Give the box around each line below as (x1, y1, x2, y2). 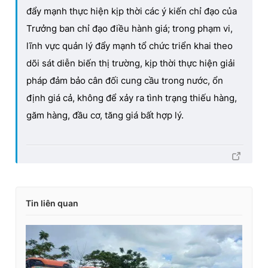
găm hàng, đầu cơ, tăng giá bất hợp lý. (26, 109, 184, 121)
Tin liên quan (26, 197, 78, 208)
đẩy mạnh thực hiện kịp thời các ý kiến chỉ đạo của (26, 5, 237, 17)
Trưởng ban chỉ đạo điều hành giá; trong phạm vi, (26, 22, 233, 34)
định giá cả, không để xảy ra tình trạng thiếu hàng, (26, 92, 237, 103)
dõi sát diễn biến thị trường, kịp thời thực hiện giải (26, 57, 235, 69)
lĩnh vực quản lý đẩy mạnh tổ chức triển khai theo (26, 39, 233, 51)
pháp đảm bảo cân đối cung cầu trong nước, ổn (26, 74, 223, 86)
